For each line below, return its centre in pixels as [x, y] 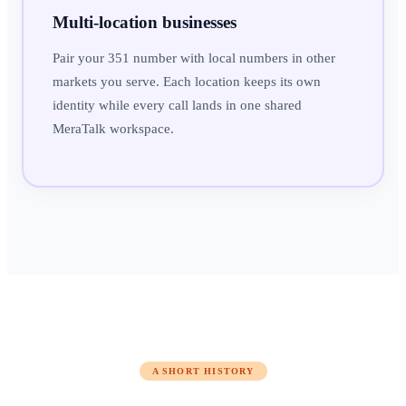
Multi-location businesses [144, 22]
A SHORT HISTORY [203, 372]
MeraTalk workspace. [113, 128]
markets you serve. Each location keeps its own [186, 81]
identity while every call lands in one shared [177, 105]
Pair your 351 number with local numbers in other [193, 58]
